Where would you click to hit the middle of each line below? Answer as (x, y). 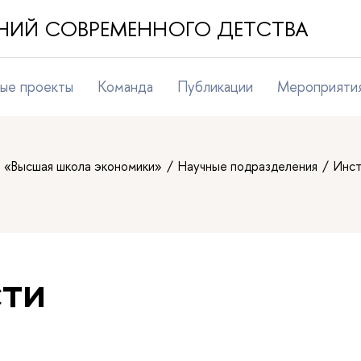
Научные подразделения (249, 166)
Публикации (215, 87)
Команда (125, 87)
